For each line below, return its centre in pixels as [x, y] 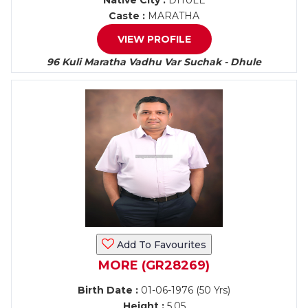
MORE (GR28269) [154, 265]
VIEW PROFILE [154, 39]
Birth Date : [108, 290]
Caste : [127, 16]
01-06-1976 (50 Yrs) [184, 290]
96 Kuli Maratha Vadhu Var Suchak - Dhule [154, 62]
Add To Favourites [160, 245]
